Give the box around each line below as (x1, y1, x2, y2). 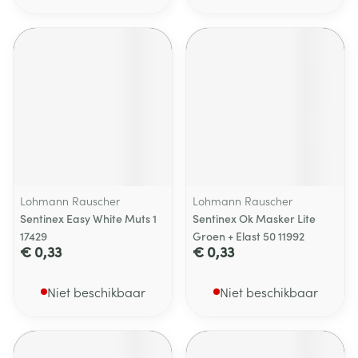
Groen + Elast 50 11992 (193, 228, 304, 244)
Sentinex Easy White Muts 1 (20, 210, 157, 226)
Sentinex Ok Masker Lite (193, 210, 316, 226)
